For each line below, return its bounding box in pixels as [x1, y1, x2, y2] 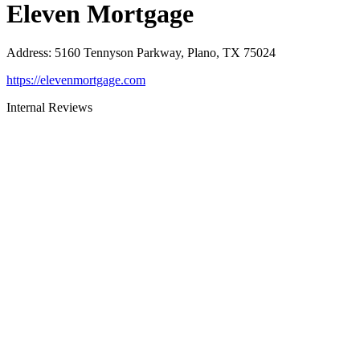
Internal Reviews [6, 100, 92, 114]
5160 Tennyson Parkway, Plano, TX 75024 [55, 46, 276, 59]
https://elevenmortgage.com [6, 73, 145, 87]
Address [6, 46, 48, 59]
